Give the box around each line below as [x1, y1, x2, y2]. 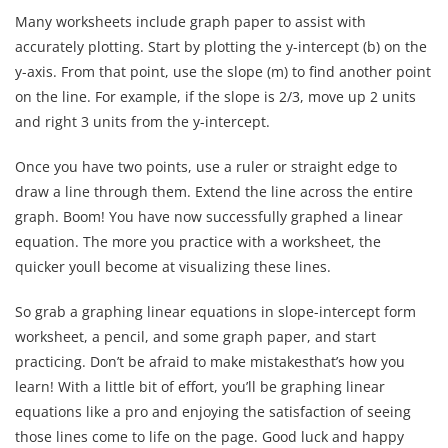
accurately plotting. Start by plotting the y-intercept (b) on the [15, 37, 427, 57]
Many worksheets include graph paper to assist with [15, 12, 366, 32]
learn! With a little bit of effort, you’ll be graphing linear [15, 377, 385, 397]
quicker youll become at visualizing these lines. [15, 257, 331, 277]
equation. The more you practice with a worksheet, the [15, 232, 381, 252]
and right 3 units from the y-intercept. [15, 112, 270, 132]
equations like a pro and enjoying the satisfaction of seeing [15, 402, 411, 422]
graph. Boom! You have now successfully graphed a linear [15, 207, 403, 227]
